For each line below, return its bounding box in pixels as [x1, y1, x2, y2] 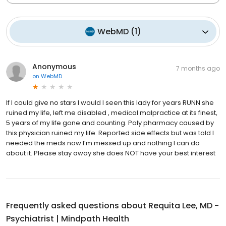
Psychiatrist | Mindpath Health [6, 213, 129, 225]
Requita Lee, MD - [148, 200, 219, 212]
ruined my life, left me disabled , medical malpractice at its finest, [6, 108, 217, 118]
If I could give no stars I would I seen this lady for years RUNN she [6, 98, 214, 108]
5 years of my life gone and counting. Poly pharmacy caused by [6, 118, 214, 128]
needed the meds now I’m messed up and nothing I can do [6, 138, 200, 148]
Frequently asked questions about [6, 200, 148, 212]
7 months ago [176, 64, 220, 73]
